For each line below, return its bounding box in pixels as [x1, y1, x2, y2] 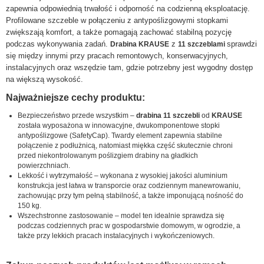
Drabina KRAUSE [110, 40, 169, 49]
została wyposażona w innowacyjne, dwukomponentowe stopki [18, 121, 220, 130]
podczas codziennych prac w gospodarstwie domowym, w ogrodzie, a [18, 222, 240, 230]
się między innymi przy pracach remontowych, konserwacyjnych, [6, 51, 228, 61]
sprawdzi [227, 39, 257, 49]
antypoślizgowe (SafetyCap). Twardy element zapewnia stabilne [18, 131, 222, 140]
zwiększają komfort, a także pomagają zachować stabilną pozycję [6, 28, 232, 37]
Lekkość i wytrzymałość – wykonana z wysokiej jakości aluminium [18, 171, 227, 180]
